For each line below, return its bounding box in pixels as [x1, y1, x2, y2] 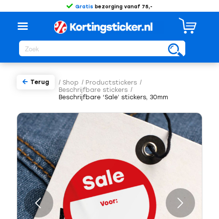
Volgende [63, 196, 122, 211]
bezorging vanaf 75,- [93, 3, 153, 10]
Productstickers [85, 79, 137, 86]
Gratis [75, 3, 93, 10]
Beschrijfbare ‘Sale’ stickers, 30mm [58, 94, 168, 101]
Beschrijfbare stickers [58, 87, 128, 93]
